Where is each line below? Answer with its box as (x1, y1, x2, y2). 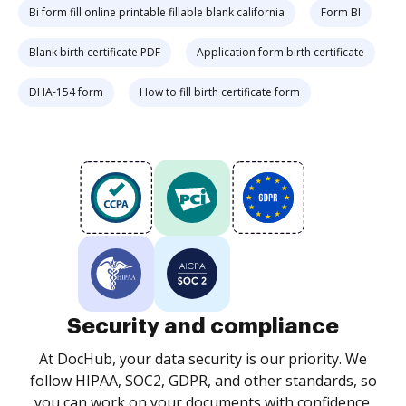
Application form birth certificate (197, 44, 364, 60)
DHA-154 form (29, 84, 103, 100)
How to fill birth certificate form (140, 84, 300, 100)
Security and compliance (67, 315, 339, 337)
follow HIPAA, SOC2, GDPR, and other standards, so (29, 371, 377, 391)
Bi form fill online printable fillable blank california (29, 5, 285, 20)
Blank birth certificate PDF (29, 44, 160, 60)
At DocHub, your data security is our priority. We (39, 349, 367, 369)
